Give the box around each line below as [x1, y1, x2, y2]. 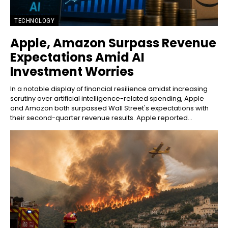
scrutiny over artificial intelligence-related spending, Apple [10, 94, 204, 104]
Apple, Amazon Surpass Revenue [10, 35, 216, 52]
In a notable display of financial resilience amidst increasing [10, 84, 208, 94]
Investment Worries [10, 63, 134, 80]
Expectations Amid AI [10, 49, 145, 66]
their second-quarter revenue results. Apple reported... [10, 113, 192, 123]
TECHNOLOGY [14, 17, 54, 25]
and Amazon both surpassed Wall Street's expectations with [10, 103, 209, 113]
